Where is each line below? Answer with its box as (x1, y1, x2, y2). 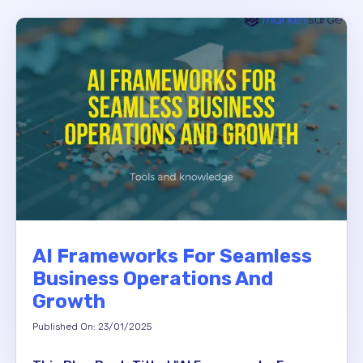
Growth (32, 289, 105, 313)
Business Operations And (32, 267, 273, 290)
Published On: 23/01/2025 (32, 320, 152, 332)
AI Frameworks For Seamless (32, 244, 312, 267)
